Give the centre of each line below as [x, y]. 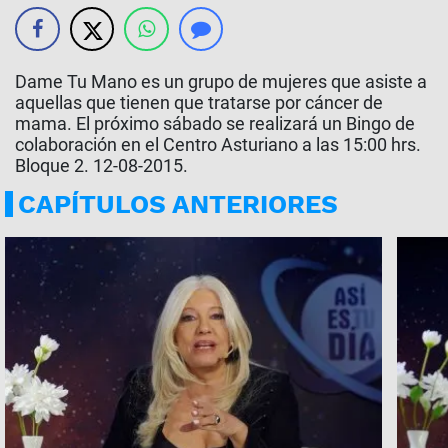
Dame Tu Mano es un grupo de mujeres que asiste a [221, 81]
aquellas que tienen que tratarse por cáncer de [199, 102]
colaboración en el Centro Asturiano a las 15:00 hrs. [218, 144]
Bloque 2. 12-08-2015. [101, 165]
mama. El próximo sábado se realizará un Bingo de [215, 123]
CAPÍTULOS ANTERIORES [178, 204]
